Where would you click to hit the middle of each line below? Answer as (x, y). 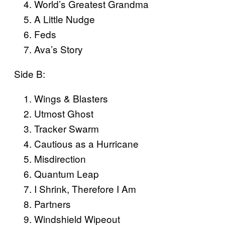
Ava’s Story (59, 49)
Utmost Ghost (64, 114)
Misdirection (60, 159)
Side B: (30, 74)
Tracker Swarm (67, 129)
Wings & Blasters (71, 98)
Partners (52, 204)
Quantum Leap (67, 174)
